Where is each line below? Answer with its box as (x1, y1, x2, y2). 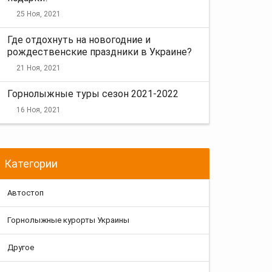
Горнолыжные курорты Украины (7, 215, 129, 225)
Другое (7, 242, 34, 252)
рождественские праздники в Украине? (7, 46, 192, 58)
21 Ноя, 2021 (16, 63, 61, 72)
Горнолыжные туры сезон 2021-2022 (7, 87, 178, 100)
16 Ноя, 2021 (16, 105, 61, 114)
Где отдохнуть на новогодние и (7, 33, 151, 46)
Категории (4, 157, 58, 170)
